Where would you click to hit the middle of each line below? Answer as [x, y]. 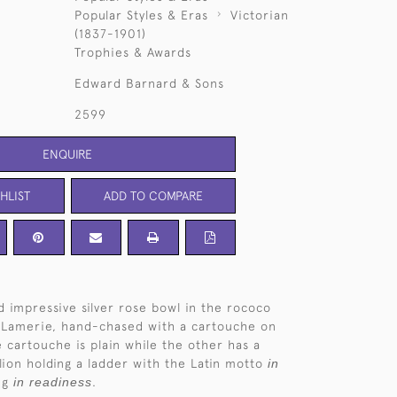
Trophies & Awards [132, 52]
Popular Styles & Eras [141, 15]
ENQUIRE [67, 154]
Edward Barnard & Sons [149, 83]
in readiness [53, 382]
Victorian [259, 15]
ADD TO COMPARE [153, 195]
